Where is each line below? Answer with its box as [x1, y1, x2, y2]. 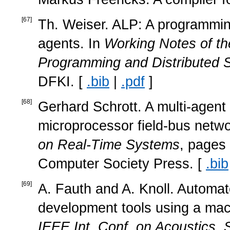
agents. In [38, 35, 104, 51]
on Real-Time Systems [38, 137, 180, 152]
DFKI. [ [38, 73, 87, 89]
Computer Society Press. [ [38, 156, 206, 171]
